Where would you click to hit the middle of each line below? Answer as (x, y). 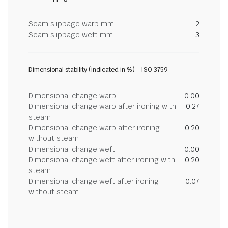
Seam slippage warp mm (71, 24)
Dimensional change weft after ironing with (102, 160)
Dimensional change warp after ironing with (102, 106)
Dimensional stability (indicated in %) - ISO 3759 (98, 70)
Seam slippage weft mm (71, 35)
